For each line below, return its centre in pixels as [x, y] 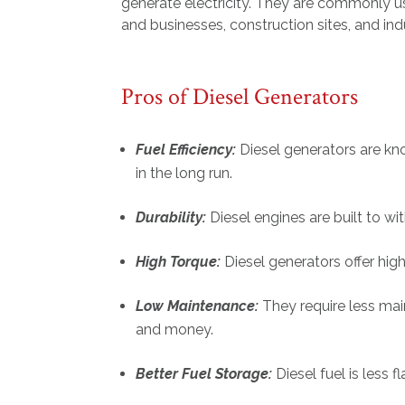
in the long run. [186, 174]
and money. [177, 330]
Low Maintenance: [199, 306]
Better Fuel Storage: [204, 374]
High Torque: [179, 262]
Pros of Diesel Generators [240, 97]
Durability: [171, 218]
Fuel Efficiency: [186, 150]
